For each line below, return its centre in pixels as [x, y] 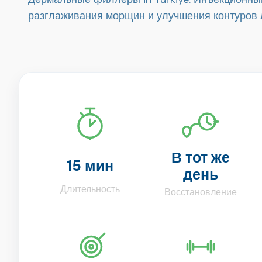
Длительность [90, 189]
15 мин [90, 166]
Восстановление [200, 192]
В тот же [200, 157]
